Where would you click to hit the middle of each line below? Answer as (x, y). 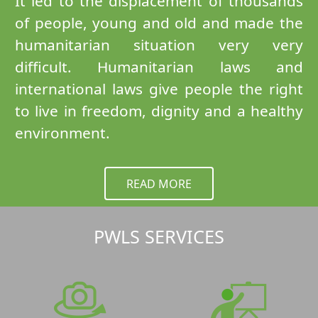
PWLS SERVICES (159, 236)
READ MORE (159, 183)
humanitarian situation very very (159, 44)
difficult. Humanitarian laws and (159, 66)
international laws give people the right (159, 88)
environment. (62, 132)
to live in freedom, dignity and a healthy (159, 110)
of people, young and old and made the (159, 22)
